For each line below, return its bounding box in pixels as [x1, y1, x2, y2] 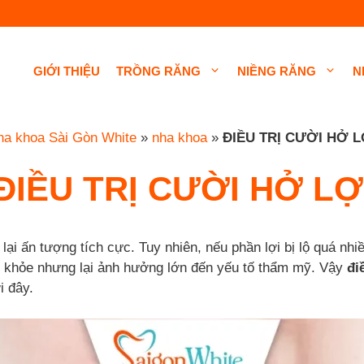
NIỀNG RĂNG [237, 63, 316, 78]
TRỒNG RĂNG [116, 63, 201, 78]
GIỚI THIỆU [33, 63, 100, 78]
